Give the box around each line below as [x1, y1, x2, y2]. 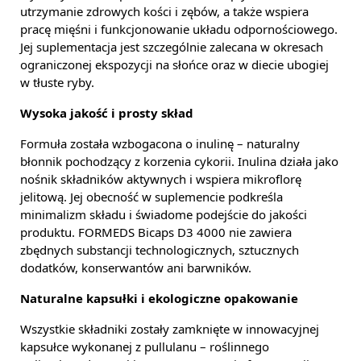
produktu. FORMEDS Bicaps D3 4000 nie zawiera [20, 226, 292, 239]
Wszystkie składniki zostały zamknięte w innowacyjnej [20, 323, 319, 335]
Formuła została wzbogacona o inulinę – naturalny [20, 138, 300, 150]
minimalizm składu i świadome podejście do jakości [20, 209, 307, 221]
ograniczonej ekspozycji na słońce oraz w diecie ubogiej [20, 59, 329, 71]
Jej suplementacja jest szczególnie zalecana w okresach [20, 41, 323, 53]
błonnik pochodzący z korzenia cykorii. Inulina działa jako [20, 156, 338, 168]
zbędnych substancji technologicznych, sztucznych [20, 244, 299, 256]
